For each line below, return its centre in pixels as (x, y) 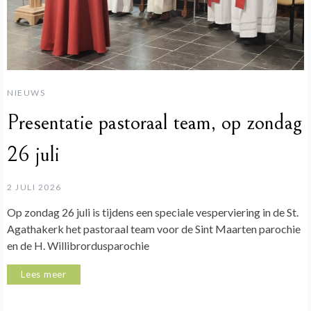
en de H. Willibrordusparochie (78, 245)
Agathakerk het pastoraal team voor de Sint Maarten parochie (154, 228)
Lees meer (44, 274)
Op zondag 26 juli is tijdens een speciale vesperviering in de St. (153, 212)
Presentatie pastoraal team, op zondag (154, 123)
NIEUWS (26, 92)
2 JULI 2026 (34, 187)
